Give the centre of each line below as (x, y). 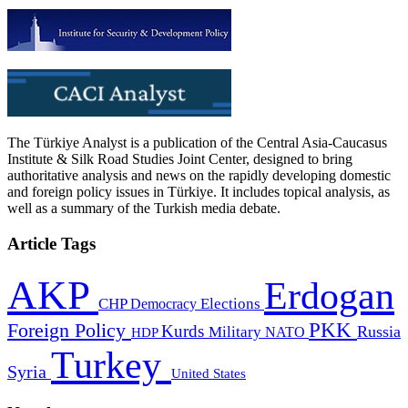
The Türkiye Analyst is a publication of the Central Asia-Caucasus (197, 143)
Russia (379, 331)
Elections (232, 303)
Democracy (165, 303)
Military (237, 331)
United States (209, 372)
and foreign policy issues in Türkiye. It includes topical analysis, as (199, 192)
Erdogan (329, 296)
